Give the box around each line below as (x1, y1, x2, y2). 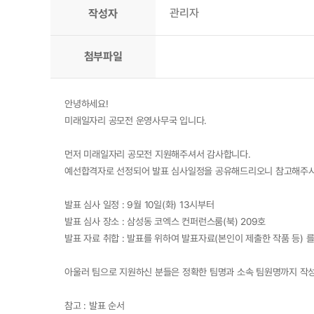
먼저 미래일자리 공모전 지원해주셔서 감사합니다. (64, 149, 251, 160)
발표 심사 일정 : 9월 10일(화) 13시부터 (64, 199, 214, 210)
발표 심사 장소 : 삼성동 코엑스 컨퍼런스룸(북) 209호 (64, 216, 266, 227)
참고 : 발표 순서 (64, 300, 125, 311)
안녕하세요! (64, 98, 109, 109)
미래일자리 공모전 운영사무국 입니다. (64, 115, 207, 126)
